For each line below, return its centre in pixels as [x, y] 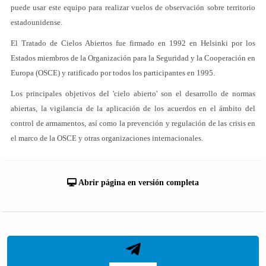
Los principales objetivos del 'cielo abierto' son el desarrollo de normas [133, 94]
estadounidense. [37, 22]
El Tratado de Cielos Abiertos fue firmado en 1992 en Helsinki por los [133, 43]
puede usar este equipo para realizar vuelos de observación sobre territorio [133, 7]
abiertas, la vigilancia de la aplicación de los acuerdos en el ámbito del [133, 108]
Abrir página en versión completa [138, 183]
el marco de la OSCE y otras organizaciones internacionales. [107, 138]
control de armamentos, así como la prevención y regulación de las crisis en [133, 123]
